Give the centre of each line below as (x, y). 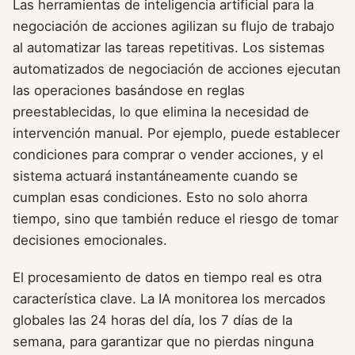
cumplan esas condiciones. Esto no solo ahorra (160, 198)
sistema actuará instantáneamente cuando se (155, 176)
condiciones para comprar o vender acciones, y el (168, 155)
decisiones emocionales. (90, 240)
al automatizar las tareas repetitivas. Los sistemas (169, 48)
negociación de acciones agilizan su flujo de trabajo (174, 27)
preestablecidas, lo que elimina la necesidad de (161, 112)
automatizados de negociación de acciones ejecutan (177, 69)
